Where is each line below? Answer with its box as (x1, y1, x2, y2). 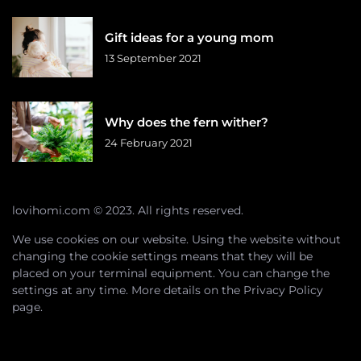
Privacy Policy (243, 282, 323, 297)
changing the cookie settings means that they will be (12, 248, 313, 263)
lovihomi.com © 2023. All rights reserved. (12, 202, 243, 218)
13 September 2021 (105, 52, 201, 65)
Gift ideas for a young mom (105, 30, 274, 46)
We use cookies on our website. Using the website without (12, 231, 341, 247)
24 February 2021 (105, 136, 193, 150)
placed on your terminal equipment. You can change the (12, 265, 330, 280)
